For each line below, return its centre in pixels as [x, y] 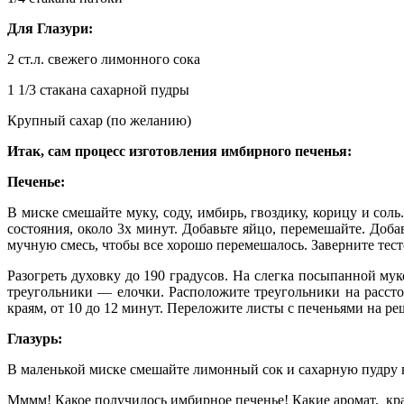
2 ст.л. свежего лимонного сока [104, 60]
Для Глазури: [50, 29]
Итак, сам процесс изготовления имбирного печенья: [179, 151]
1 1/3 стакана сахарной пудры [98, 90]
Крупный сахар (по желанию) [99, 121]
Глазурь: [35, 339]
